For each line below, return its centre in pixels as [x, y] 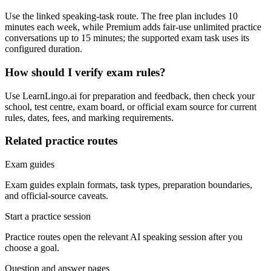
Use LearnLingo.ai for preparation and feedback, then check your [130, 96]
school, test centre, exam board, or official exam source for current [131, 106]
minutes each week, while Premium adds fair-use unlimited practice [133, 27]
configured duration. [44, 49]
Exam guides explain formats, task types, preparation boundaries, [129, 185]
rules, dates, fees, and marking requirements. [89, 117]
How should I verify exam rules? [85, 72]
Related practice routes [61, 141]
